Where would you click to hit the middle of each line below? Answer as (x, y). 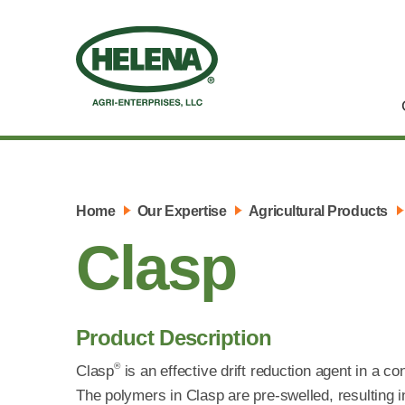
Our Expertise (182, 211)
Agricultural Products (318, 211)
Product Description (174, 338)
